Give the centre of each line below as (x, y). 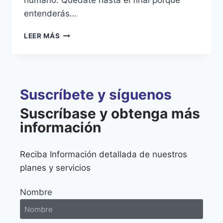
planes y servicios (56, 168)
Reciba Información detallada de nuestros (104, 154)
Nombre (36, 192)
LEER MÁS (42, 36)
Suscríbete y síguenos (96, 95)
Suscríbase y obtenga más (110, 113)
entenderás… (50, 13)
